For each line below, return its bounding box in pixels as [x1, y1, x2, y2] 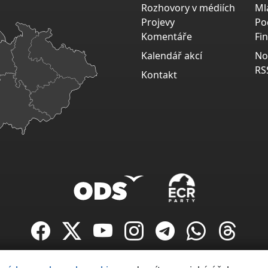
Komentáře [141, 30, 192, 44]
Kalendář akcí [141, 49, 202, 63]
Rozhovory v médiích [141, 1, 235, 15]
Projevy [141, 16, 175, 29]
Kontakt [141, 68, 177, 82]
